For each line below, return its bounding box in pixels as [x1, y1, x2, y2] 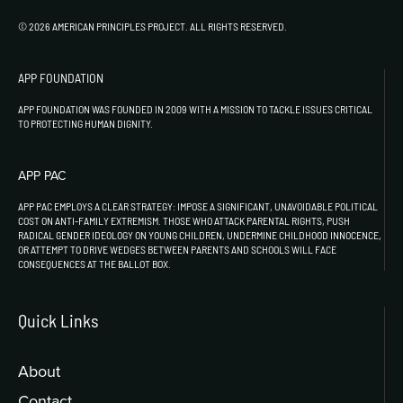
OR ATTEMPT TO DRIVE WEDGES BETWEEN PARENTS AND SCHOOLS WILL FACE [18, 242, 336, 255]
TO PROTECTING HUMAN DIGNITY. [18, 116, 153, 130]
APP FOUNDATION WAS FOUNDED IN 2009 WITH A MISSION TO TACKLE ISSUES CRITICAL [18, 102, 372, 115]
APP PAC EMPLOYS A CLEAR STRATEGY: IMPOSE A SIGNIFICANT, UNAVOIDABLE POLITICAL [18, 199, 378, 212]
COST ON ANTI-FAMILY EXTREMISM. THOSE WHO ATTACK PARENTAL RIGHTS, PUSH [18, 213, 350, 227]
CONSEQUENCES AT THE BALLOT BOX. [18, 256, 171, 270]
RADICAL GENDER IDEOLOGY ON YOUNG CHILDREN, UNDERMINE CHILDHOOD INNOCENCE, [18, 228, 381, 241]
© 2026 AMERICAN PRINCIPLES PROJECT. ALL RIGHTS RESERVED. [18, 19, 287, 32]
